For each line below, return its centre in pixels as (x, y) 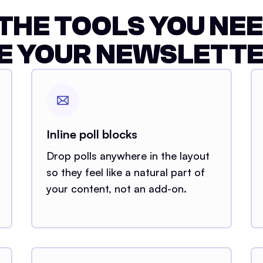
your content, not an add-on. (117, 188)
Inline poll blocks (92, 134)
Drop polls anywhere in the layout (128, 155)
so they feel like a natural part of (126, 172)
